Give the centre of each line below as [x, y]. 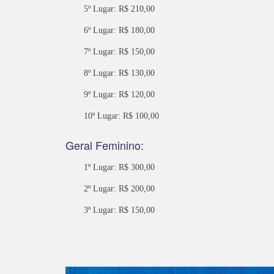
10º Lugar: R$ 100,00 [121, 116]
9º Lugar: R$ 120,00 [119, 95]
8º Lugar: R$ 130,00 [119, 73]
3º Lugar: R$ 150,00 [119, 210]
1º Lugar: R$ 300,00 [119, 168]
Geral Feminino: [105, 145]
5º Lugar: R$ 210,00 [119, 9]
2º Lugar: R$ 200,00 [119, 189]
